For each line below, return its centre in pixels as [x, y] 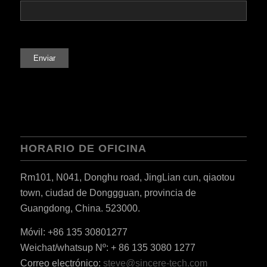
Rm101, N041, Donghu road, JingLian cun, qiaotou [127, 178]
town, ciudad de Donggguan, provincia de [108, 193]
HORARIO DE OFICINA [83, 149]
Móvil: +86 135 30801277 [74, 232]
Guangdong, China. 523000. [80, 209]
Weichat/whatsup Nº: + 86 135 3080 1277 [108, 247]
